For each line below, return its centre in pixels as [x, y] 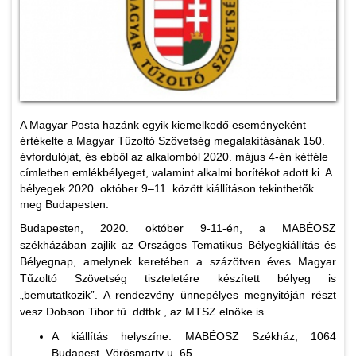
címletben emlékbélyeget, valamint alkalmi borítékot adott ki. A [176, 173]
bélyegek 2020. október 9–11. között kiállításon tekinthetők [167, 189]
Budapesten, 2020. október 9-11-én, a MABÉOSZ [178, 228]
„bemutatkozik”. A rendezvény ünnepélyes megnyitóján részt [178, 295]
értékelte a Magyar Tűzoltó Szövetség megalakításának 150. [172, 141]
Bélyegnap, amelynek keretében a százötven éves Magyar [178, 262]
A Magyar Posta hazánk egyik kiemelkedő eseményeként [163, 125]
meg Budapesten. [64, 205]
